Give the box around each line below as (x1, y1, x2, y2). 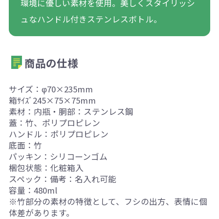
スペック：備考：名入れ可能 (8, 173, 116, 185)
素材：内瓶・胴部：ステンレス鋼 (8, 105, 133, 117)
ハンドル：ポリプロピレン (8, 128, 109, 140)
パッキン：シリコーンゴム (8, 150, 108, 162)
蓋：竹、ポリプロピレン (8, 116, 100, 129)
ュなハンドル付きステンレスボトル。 (20, 13, 162, 25)
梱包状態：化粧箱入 (8, 161, 84, 174)
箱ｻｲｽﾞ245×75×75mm (8, 94, 96, 106)
